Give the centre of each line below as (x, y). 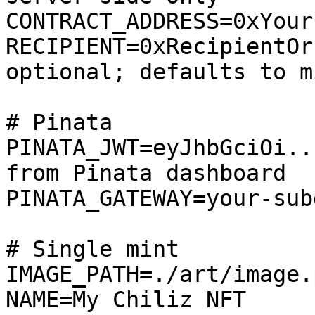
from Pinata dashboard (146, 173)
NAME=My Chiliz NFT (126, 300)
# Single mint (92, 249)
